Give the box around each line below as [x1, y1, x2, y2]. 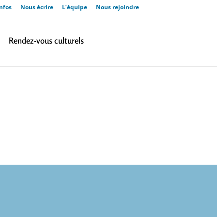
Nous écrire [20, 3, 53, 11]
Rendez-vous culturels [8, 35, 84, 46]
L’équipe [62, 3, 87, 11]
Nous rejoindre [96, 3, 139, 11]
